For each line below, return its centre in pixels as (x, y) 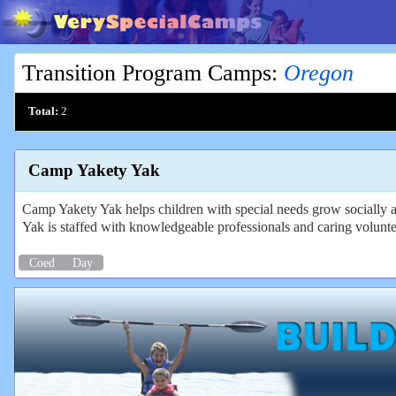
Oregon (319, 73)
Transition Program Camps (147, 73)
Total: (43, 111)
